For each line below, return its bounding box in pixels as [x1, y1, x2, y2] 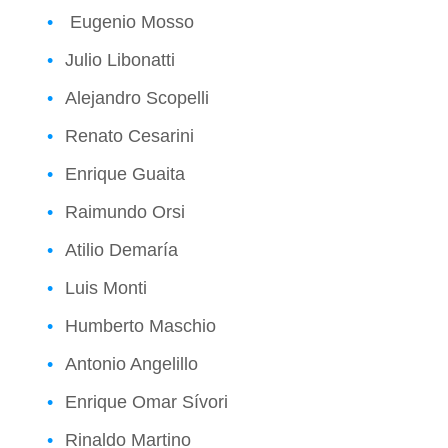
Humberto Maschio [65, 315, 216, 336]
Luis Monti [65, 277, 147, 298]
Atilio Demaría [65, 239, 178, 260]
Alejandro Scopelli [65, 87, 209, 108]
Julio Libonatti [65, 49, 175, 70]
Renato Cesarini [65, 125, 194, 146]
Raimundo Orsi [65, 201, 185, 222]
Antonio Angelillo [65, 353, 198, 374]
